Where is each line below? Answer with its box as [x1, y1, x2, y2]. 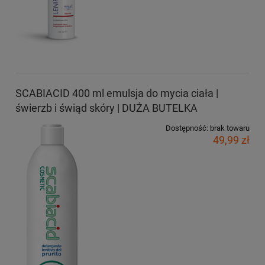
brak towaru [210, 123, 250, 132]
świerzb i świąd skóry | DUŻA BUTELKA [15, 101, 198, 114]
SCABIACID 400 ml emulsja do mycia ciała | [15, 86, 218, 99]
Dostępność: [166, 123, 208, 132]
